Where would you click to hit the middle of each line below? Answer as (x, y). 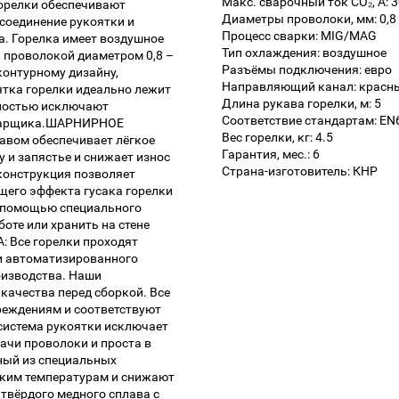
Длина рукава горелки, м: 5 (301, 104)
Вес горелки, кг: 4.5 (277, 138)
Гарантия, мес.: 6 (271, 155)
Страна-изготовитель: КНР (300, 171)
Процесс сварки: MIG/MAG (299, 36)
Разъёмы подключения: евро (307, 70)
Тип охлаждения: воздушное (304, 53)
